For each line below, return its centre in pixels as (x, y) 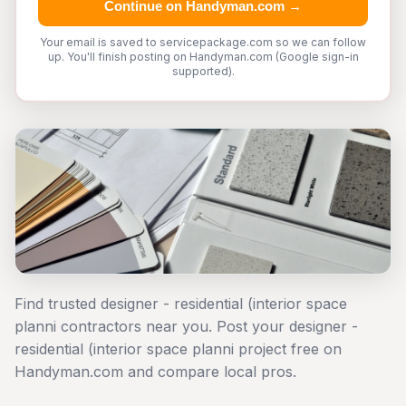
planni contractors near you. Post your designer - (186, 326)
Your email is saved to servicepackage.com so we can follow (203, 42)
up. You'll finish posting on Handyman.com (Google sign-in (203, 57)
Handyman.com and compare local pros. (155, 372)
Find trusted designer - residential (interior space (181, 304)
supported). (203, 71)
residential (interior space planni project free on (178, 349)
